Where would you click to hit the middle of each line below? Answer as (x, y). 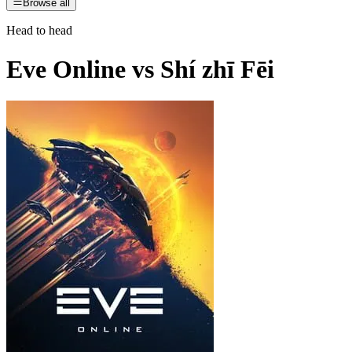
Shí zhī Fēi (217, 69)
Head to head (39, 31)
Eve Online (66, 69)
